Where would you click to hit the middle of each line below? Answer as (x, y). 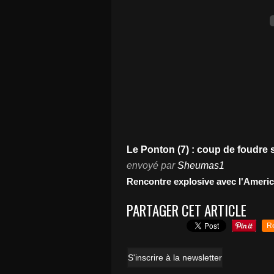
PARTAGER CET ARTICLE (187, 210)
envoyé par (152, 165)
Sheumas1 (201, 165)
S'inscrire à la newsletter (175, 257)
